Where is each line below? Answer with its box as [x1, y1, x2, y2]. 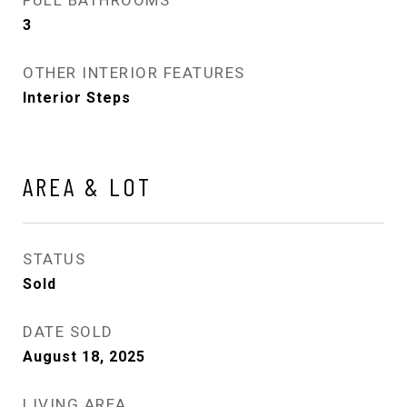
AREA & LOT [23, 170, 152, 202]
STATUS [23, 249, 85, 268]
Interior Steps [23, 88, 131, 106]
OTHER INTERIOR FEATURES [23, 63, 245, 82]
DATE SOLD [23, 322, 114, 341]
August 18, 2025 [23, 347, 145, 365]
